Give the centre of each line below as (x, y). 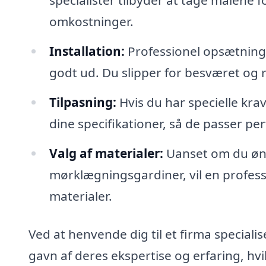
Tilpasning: (83, 102)
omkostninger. (91, 22)
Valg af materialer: (106, 153)
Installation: (87, 51)
